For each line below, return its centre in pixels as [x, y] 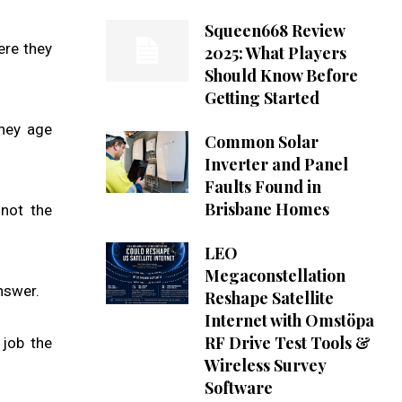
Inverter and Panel [276, 165]
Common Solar [261, 142]
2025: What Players [275, 53]
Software [238, 388]
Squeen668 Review [275, 31]
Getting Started [262, 98]
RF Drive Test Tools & [287, 343]
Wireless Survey [265, 366]
